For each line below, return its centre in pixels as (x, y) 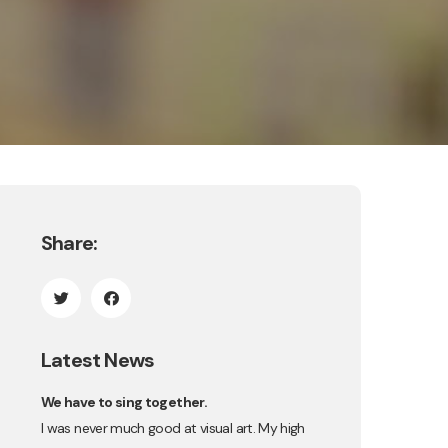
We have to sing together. (124, 402)
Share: (69, 243)
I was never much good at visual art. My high (173, 428)
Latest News (98, 360)
